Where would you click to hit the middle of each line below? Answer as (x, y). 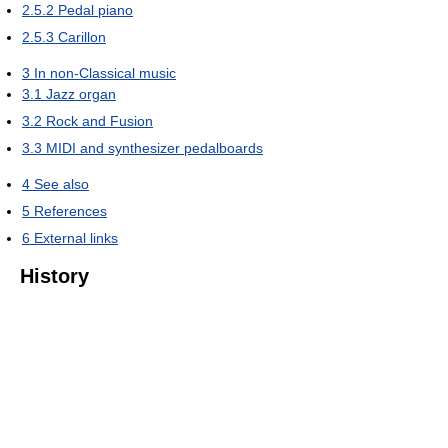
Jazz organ (81, 93)
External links (76, 237)
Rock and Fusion (99, 120)
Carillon (82, 36)
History (54, 275)
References (70, 210)
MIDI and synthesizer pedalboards (154, 147)
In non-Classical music (105, 72)
